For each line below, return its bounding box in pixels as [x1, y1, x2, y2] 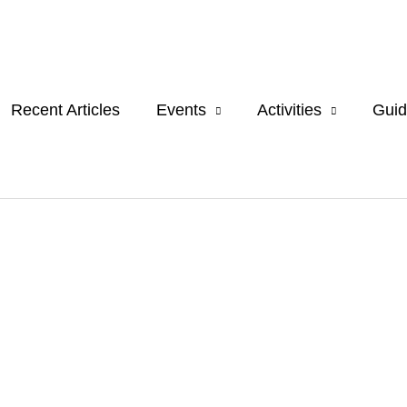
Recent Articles [11, 101, 120, 120]
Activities [257, 101, 322, 120]
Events [156, 101, 206, 120]
